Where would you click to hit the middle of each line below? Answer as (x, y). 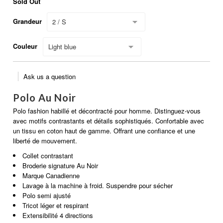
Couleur (25, 46)
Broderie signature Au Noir (60, 165)
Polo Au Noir (45, 97)
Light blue (62, 46)
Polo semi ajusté (48, 195)
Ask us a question (50, 76)
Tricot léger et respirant (56, 205)
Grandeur (28, 21)
